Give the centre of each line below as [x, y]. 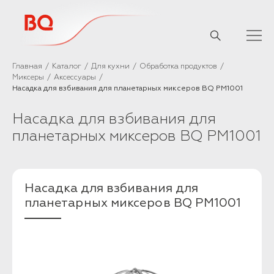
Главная [27, 66]
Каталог [67, 66]
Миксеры [28, 77]
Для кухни [110, 66]
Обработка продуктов [178, 66]
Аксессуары [75, 77]
